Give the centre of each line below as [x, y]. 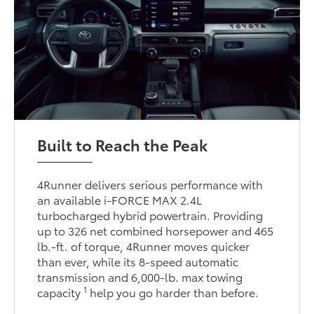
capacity [61, 292]
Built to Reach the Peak [123, 144]
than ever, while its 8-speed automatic [138, 261]
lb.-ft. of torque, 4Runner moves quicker [144, 245]
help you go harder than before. [173, 292]
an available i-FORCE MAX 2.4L [120, 199]
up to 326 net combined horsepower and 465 [156, 230]
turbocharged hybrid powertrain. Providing [150, 214]
